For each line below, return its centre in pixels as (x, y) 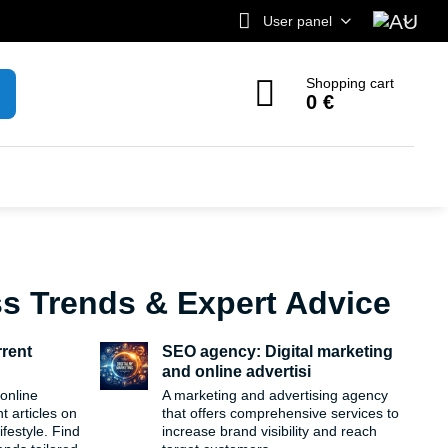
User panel (297, 20)
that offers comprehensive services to (281, 413)
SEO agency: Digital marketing (278, 351)
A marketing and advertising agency (275, 395)
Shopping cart (350, 83)
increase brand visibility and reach (270, 431)
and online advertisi (237, 371)
